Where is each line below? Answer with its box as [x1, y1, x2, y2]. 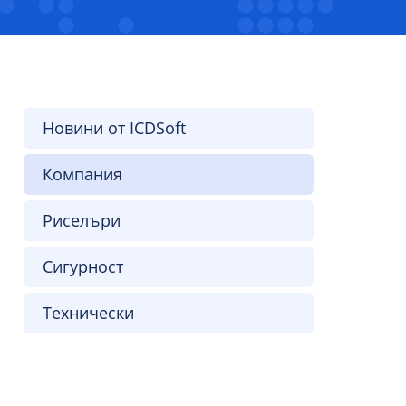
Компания [43, 163, 122, 185]
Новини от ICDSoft [43, 117, 186, 139]
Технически [43, 302, 134, 324]
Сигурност [43, 256, 123, 277]
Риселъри [43, 209, 121, 231]
